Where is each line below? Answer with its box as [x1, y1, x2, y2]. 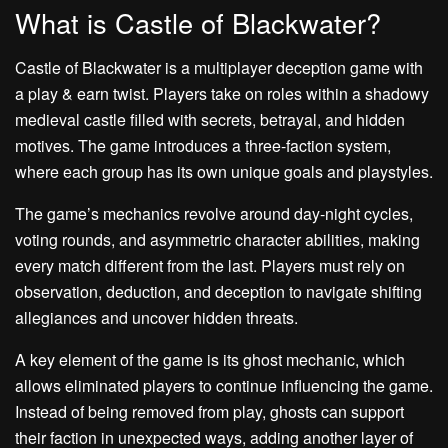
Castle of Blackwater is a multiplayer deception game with [15, 56, 423, 80]
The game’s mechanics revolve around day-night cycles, [15, 202, 413, 226]
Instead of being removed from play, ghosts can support [15, 400, 404, 424]
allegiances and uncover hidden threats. [15, 306, 298, 330]
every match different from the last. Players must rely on [15, 254, 405, 278]
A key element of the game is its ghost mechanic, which [15, 348, 405, 372]
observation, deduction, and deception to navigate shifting [15, 280, 422, 304]
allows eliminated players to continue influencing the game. [15, 374, 433, 398]
